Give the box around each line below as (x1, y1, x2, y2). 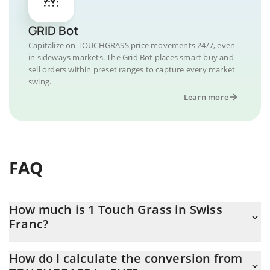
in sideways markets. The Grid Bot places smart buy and (28, 52, 234, 63)
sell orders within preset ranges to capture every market (28, 64, 236, 75)
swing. (28, 76, 52, 87)
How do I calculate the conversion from (9, 250, 243, 266)
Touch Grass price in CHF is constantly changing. (9, 242, 197, 253)
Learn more (184, 92, 228, 102)
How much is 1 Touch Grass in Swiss (9, 201, 222, 218)
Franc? (9, 216, 49, 232)
